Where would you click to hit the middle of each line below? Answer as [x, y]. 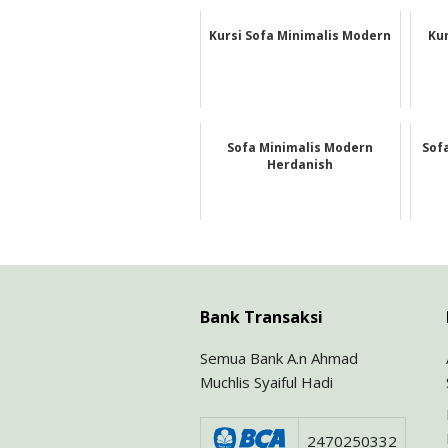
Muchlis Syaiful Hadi [266, 382]
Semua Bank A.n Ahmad [278, 358]
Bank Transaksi [261, 317]
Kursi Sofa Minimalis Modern [300, 36]
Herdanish [300, 165]
